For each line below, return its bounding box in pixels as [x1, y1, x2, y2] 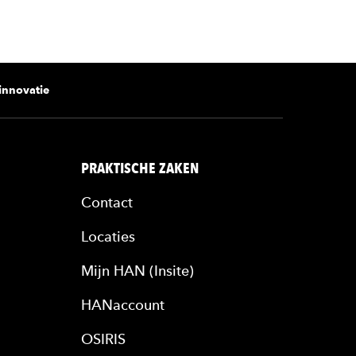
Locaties [81, 228, 135, 245]
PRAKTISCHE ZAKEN [81, 159, 199, 177]
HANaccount [81, 296, 164, 313]
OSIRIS [81, 331, 126, 347]
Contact [81, 194, 133, 211]
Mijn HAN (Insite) [81, 262, 194, 279]
